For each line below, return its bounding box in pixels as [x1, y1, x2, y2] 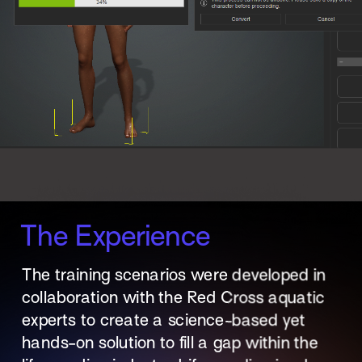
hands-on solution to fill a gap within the [21, 334, 318, 352]
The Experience [20, 219, 211, 253]
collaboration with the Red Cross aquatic [21, 288, 325, 307]
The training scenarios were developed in [21, 266, 326, 284]
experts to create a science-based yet [21, 311, 305, 330]
